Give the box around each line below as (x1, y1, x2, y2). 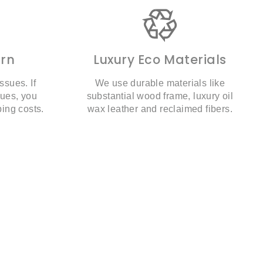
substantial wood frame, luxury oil (86, 91, 234, 101)
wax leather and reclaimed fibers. (87, 104, 233, 114)
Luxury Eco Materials (93, 51, 227, 68)
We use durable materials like (95, 78, 225, 88)
